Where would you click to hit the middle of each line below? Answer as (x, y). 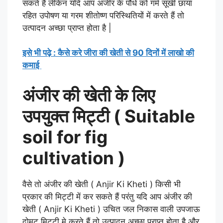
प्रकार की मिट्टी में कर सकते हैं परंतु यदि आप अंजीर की (107, 196)
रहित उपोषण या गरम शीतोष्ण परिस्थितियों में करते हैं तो (103, 15)
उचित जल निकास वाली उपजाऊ (150, 209)
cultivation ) (74, 158)
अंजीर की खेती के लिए (89, 95)
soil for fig (65, 137)
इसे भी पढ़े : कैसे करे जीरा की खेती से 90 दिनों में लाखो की (108, 53)
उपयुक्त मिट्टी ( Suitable (109, 116)
